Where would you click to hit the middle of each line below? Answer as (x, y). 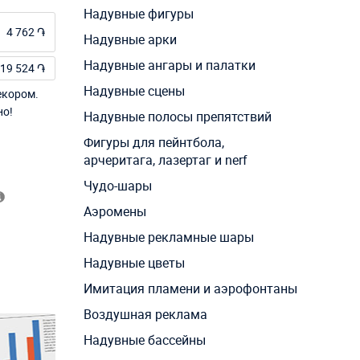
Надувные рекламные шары (168, 237)
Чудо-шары (117, 186)
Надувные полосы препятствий (177, 117)
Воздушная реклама (145, 315)
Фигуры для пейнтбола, (153, 143)
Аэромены (115, 212)
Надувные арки (130, 40)
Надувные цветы (134, 263)
